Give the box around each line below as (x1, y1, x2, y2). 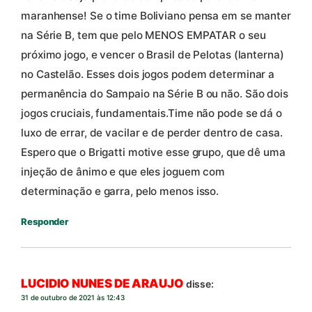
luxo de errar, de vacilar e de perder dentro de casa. (21, 126, 283, 140)
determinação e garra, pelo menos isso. (21, 185, 219, 198)
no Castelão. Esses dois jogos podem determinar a (21, 68, 275, 81)
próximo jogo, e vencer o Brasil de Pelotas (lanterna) (21, 48, 284, 62)
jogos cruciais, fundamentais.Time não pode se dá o (21, 107, 282, 120)
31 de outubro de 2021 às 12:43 (21, 292, 125, 302)
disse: (185, 277, 214, 290)
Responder (21, 216, 69, 228)
